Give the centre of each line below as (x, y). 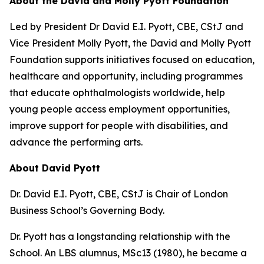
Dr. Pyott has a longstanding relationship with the (120, 236)
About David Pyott (55, 168)
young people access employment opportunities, (120, 109)
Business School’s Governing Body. (87, 210)
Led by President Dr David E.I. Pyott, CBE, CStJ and (126, 27)
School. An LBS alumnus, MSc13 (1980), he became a (128, 253)
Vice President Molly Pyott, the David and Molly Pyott (130, 43)
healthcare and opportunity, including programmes (126, 76)
